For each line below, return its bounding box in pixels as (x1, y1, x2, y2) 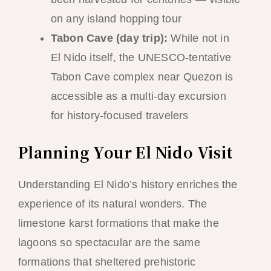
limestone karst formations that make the (18, 217, 219, 230)
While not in (168, 32, 229, 45)
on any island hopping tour (50, 13, 181, 25)
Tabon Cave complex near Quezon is (50, 71, 233, 83)
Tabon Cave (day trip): (50, 32, 168, 45)
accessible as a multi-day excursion (50, 90, 226, 103)
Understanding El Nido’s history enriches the (18, 178, 238, 191)
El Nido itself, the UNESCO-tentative (50, 51, 231, 64)
